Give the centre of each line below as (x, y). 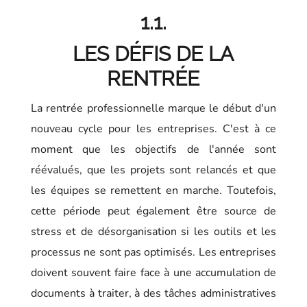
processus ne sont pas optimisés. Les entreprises (153, 252)
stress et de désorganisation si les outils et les (153, 231)
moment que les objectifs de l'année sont (153, 149)
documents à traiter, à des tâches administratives (153, 293)
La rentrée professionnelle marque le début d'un (153, 108)
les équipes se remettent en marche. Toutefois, (153, 190)
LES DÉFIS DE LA (153, 53)
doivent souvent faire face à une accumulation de (153, 272)
